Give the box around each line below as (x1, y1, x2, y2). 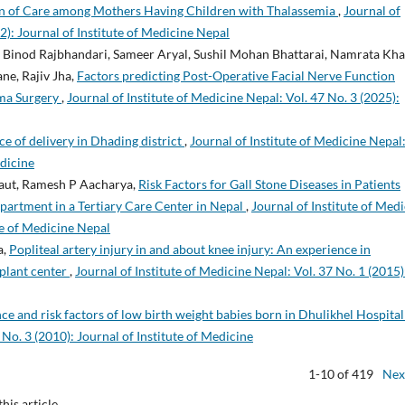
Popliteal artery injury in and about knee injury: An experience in (9, 240, 371, 257)
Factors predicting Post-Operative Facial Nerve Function (77, 67, 395, 83)
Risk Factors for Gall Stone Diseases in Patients (138, 175, 400, 192)
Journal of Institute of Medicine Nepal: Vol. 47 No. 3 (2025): (67, 89, 400, 105)
